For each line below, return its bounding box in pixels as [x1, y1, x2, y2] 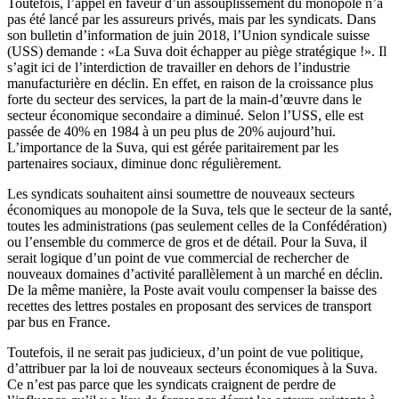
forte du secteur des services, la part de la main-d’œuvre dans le [7, 92, 362, 108]
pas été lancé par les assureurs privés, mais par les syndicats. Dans [7, 12, 376, 28]
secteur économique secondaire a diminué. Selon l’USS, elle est [7, 108, 363, 124]
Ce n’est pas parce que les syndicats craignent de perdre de [7, 377, 336, 393]
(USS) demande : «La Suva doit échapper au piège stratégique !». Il [7, 44, 387, 60]
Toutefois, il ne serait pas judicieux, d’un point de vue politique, [7, 345, 363, 361]
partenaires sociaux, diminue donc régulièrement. [7, 156, 281, 172]
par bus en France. [7, 314, 110, 330]
